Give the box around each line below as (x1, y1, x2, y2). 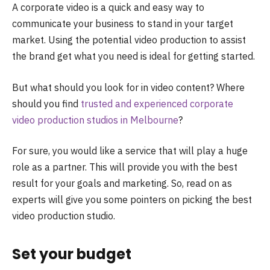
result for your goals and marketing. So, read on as (12, 177, 232, 190)
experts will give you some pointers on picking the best (12, 193, 252, 206)
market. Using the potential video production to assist (12, 34, 246, 46)
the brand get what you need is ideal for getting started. (12, 50, 255, 62)
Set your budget (12, 244, 131, 265)
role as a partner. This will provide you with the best (12, 161, 237, 174)
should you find (12, 97, 78, 110)
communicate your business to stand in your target (12, 17, 233, 30)
